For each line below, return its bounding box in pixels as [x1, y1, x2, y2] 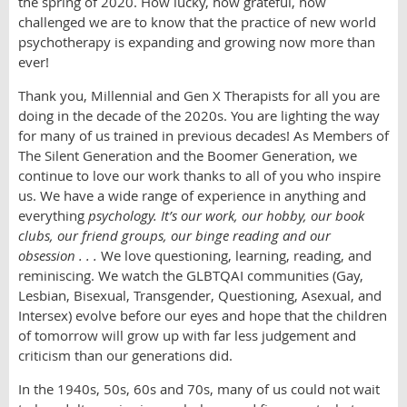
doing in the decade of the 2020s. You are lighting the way [18, 106, 380, 124]
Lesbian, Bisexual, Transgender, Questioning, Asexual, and [18, 286, 382, 304]
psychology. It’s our [88, 206, 202, 224]
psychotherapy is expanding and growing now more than [18, 33, 375, 51]
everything [18, 206, 88, 224]
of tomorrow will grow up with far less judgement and [18, 326, 356, 344]
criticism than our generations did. [18, 346, 233, 364]
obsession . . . [18, 246, 97, 264]
